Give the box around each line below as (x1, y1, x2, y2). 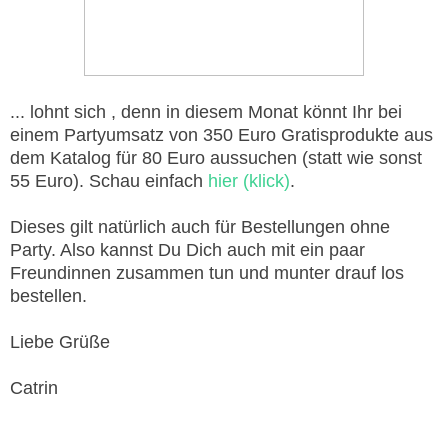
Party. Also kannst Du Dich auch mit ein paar (10, 240, 365, 261)
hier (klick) (208, 171, 290, 192)
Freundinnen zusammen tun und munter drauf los (10, 263, 404, 284)
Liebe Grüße (10, 332, 110, 353)
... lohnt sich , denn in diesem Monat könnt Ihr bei (10, 102, 402, 123)
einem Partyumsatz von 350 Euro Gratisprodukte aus (10, 125, 433, 146)
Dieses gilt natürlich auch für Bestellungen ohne (10, 217, 390, 238)
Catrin (10, 378, 58, 399)
